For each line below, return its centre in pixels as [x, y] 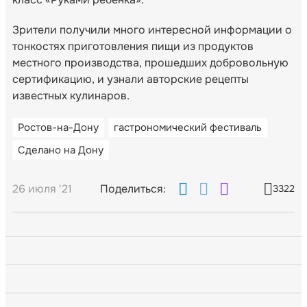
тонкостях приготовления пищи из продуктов [133, 46]
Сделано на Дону [61, 150]
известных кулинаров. [71, 95]
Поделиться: [133, 188]
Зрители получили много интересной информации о [152, 29]
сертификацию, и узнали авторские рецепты [131, 79]
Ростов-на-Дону [58, 127]
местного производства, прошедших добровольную [150, 62]
